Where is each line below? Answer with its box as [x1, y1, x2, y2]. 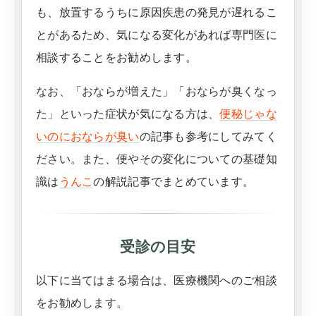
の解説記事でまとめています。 [93, 176, 255, 188]
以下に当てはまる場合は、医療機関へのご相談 [36, 274, 277, 286]
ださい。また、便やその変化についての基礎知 [36, 153, 277, 165]
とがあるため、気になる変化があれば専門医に [36, 29, 277, 41]
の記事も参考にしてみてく [139, 130, 277, 142]
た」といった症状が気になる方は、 [36, 108, 220, 120]
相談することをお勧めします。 [36, 51, 197, 63]
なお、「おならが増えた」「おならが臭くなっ [36, 85, 277, 97]
